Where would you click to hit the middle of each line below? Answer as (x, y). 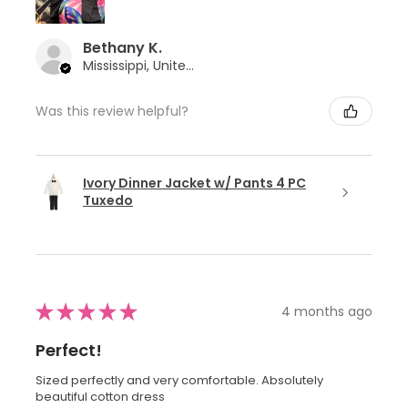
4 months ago (327, 311)
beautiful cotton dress (100, 397)
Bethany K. (122, 48)
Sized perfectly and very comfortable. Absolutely (179, 381)
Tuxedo (108, 201)
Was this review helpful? (112, 111)
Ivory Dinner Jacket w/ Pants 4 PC (194, 184)
